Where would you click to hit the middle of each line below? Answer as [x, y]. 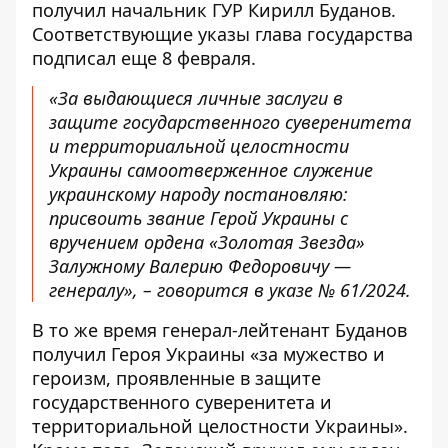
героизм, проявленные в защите [176, 377]
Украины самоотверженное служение [211, 169]
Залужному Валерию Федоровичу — [200, 265]
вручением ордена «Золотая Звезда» [207, 241]
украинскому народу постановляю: [198, 193]
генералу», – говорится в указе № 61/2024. [230, 289]
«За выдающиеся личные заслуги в [196, 97]
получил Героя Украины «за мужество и [208, 353]
